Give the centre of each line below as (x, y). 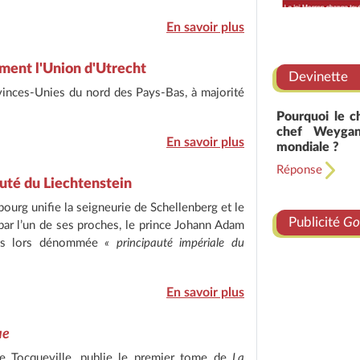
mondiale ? (308, 147)
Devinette (318, 76)
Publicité (316, 222)
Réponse (301, 170)
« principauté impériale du (175, 243)
